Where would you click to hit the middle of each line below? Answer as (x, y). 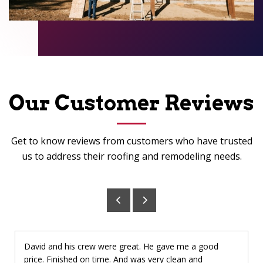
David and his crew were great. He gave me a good (121, 246)
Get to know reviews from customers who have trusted (131, 141)
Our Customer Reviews (131, 103)
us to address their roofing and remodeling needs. (131, 156)
